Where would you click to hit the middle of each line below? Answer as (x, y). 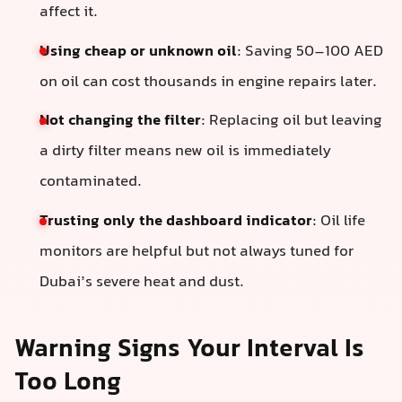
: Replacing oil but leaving (292, 122)
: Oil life (339, 222)
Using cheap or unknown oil (138, 52)
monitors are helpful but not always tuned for (197, 253)
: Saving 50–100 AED (310, 52)
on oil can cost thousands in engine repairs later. (208, 82)
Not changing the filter (120, 122)
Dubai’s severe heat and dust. (142, 283)
